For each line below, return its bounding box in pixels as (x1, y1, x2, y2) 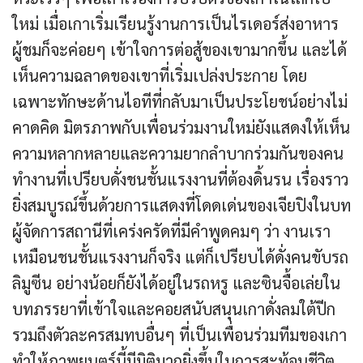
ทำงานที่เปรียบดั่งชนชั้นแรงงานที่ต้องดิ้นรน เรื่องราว (12, 169, 348, 190)
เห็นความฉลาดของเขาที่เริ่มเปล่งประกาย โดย (12, 65, 307, 87)
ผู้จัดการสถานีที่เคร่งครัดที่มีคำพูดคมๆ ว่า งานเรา (12, 220, 331, 242)
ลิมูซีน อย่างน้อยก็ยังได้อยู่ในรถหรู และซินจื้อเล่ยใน (12, 272, 340, 294)
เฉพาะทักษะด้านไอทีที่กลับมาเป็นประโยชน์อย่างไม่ (12, 91, 348, 113)
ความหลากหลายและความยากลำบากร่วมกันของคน (12, 143, 344, 164)
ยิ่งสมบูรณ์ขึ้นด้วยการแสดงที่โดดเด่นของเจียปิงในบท (12, 194, 351, 216)
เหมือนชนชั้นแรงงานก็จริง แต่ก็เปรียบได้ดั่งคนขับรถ (12, 246, 348, 268)
